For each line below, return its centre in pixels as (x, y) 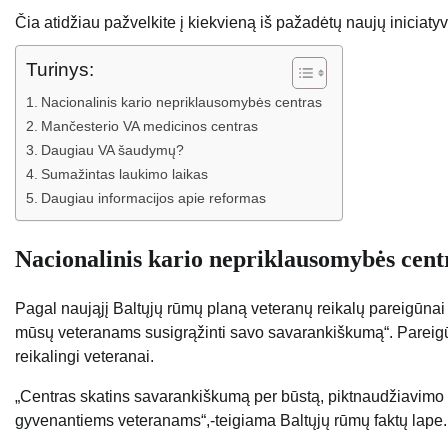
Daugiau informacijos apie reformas (153, 198)
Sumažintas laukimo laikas (124, 174)
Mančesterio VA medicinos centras (149, 126)
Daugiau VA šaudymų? (112, 150)
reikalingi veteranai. (84, 356)
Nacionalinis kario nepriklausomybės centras (181, 102)
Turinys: (60, 70)
